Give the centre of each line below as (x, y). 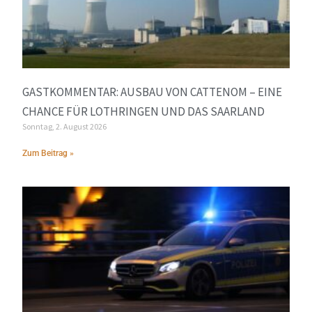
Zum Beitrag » (48, 154)
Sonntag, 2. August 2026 (65, 127)
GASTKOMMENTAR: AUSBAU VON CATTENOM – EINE (153, 92)
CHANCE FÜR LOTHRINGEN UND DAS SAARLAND (144, 112)
